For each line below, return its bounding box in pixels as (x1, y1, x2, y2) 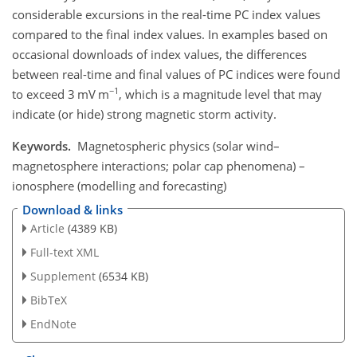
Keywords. (12, 137, 77, 154)
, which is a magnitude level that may (119, 85, 322, 102)
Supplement (29, 268, 96, 284)
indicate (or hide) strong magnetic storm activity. (12, 105, 277, 122)
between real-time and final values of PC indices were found (12, 65, 340, 82)
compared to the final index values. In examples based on (12, 25, 328, 42)
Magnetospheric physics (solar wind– (77, 137, 280, 154)
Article (29, 221, 65, 237)
